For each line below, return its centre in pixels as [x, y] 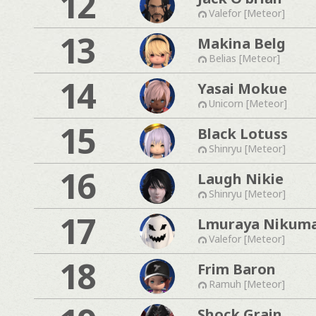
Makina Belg [242, 43]
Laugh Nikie [241, 178]
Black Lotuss [243, 133]
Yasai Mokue [242, 88]
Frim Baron [237, 269]
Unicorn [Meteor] [248, 103]
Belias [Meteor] [244, 58]
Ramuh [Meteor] [247, 284]
